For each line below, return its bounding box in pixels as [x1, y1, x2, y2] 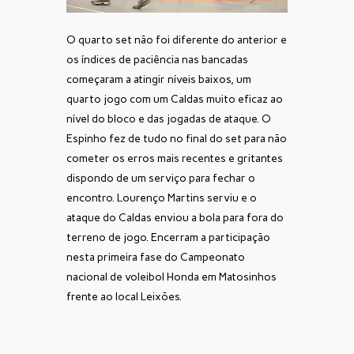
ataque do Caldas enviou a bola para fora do [66, 211, 284, 225]
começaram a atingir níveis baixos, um [66, 73, 251, 87]
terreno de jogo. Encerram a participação [66, 231, 270, 245]
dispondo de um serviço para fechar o [66, 171, 255, 186]
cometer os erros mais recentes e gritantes [66, 152, 283, 166]
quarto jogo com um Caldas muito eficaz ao [66, 92, 283, 107]
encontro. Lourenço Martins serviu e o [66, 191, 257, 205]
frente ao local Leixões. [66, 290, 182, 304]
